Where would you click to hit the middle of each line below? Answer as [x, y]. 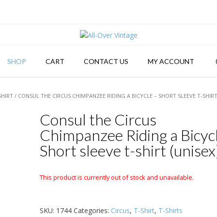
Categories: [92, 210]
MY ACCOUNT [171, 61]
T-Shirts [170, 210]
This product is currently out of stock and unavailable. [116, 177]
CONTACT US [106, 61]
